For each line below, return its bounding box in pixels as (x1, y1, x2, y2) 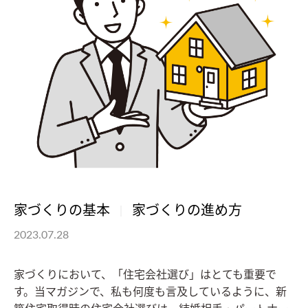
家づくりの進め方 (132, 204, 242, 219)
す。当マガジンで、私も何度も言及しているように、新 (14, 287, 287, 298)
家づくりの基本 (14, 204, 110, 219)
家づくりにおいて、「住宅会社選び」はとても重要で (14, 269, 276, 281)
